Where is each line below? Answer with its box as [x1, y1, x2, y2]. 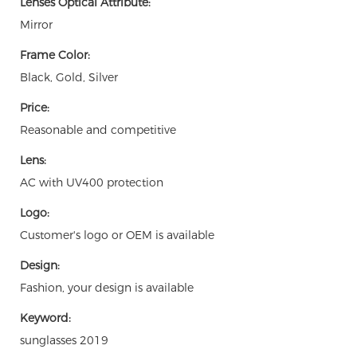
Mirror [20, 17, 53, 32]
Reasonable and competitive [20, 122, 176, 137]
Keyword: [20, 310, 71, 325]
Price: [20, 100, 49, 115]
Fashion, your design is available [20, 280, 194, 295]
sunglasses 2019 [20, 332, 108, 347]
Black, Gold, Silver [20, 69, 118, 84]
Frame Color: [20, 47, 90, 62]
